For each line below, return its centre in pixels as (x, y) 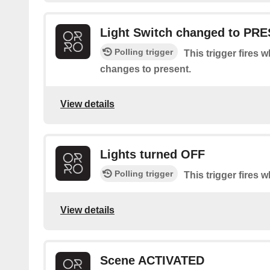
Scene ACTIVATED (152, 261)
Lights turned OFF (152, 155)
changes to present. (146, 69)
